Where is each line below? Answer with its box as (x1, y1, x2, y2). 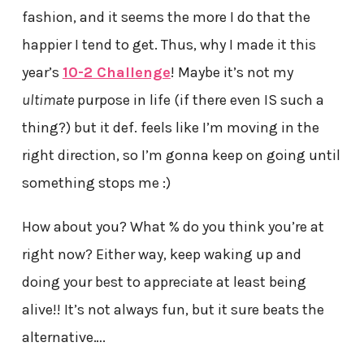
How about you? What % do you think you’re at (21, 217, 324, 236)
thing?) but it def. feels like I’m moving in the (21, 118, 319, 136)
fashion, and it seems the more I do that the (21, 7, 310, 26)
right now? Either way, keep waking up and (21, 245, 301, 263)
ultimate (21, 90, 74, 109)
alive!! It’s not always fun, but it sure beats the (21, 300, 324, 318)
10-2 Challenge (62, 63, 171, 81)
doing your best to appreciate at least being (21, 272, 306, 291)
